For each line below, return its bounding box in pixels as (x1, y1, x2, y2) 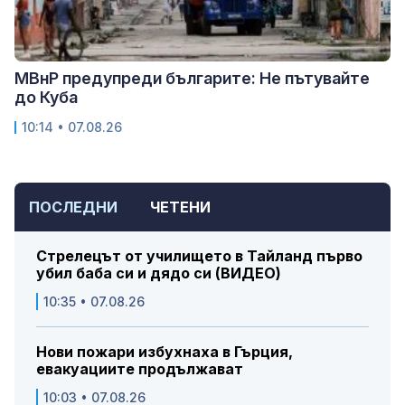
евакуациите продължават (36, 360, 243, 379)
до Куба (14, 88, 78, 108)
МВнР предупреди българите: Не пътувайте (14, 69, 370, 89)
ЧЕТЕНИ (150, 198, 211, 217)
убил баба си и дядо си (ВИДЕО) (36, 264, 281, 283)
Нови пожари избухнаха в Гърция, (36, 343, 293, 362)
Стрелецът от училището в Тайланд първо (36, 247, 363, 266)
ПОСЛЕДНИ (29, 198, 118, 217)
